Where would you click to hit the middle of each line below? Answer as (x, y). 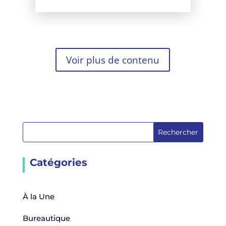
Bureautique (46, 218)
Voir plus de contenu (113, 60)
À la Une (38, 197)
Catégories (58, 163)
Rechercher (178, 132)
